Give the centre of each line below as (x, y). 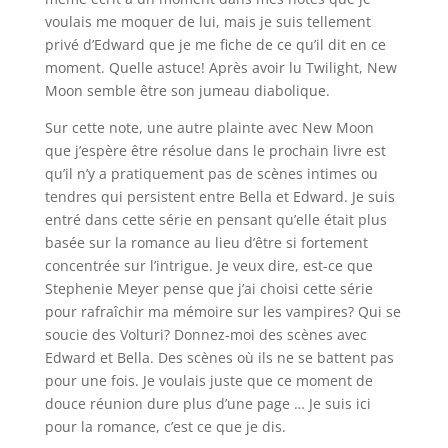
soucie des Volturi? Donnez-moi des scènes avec (205, 334)
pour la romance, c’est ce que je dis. (165, 426)
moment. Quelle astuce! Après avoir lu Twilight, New (220, 67)
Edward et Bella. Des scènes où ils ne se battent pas (219, 357)
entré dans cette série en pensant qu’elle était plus (215, 219)
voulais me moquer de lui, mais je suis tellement (207, 21)
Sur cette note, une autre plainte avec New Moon (209, 127)
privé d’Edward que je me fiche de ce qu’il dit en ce (215, 44)
